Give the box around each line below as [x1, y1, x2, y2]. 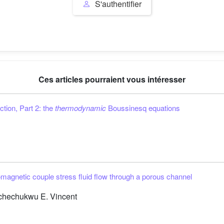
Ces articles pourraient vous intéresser [38, 73, 185, 85]
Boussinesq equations [106, 102, 180, 113]
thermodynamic [55, 102, 106, 113]
